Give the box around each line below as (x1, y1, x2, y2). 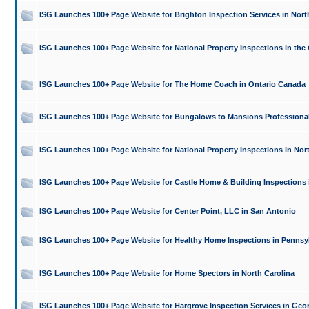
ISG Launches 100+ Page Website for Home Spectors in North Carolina (39, 269, 295, 277)
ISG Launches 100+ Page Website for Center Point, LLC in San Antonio (39, 207, 296, 215)
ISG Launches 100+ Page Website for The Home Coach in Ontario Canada (39, 80, 306, 88)
